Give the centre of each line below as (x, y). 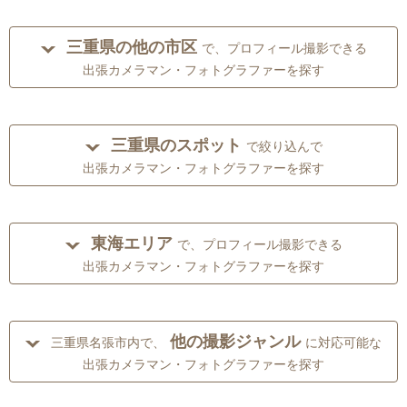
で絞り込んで (284, 147)
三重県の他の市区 (131, 48)
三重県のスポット (176, 146)
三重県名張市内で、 (108, 343)
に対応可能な (343, 343)
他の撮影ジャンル (235, 342)
